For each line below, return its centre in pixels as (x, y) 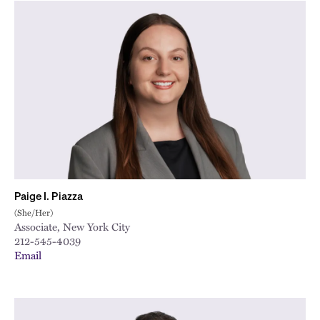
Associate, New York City (72, 226)
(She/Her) (34, 212)
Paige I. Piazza (49, 197)
